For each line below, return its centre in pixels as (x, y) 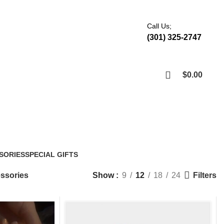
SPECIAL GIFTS (51, 154)
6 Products (42, 165)
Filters (205, 175)
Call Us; (159, 26)
